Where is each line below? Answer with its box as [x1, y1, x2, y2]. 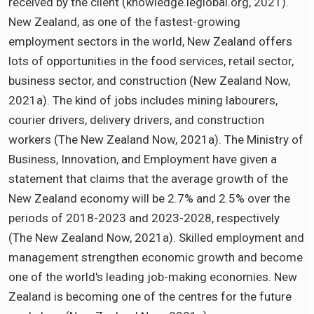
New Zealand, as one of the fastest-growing [8, 14, 240, 29]
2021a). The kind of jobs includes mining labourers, [8, 93, 278, 107]
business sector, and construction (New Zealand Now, [8, 73, 290, 88]
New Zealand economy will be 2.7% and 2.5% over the [8, 191, 290, 205]
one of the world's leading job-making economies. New [8, 269, 297, 284]
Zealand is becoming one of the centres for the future [8, 289, 292, 303]
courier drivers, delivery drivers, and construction [8, 112, 264, 127]
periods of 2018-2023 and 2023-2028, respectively [8, 210, 280, 225]
